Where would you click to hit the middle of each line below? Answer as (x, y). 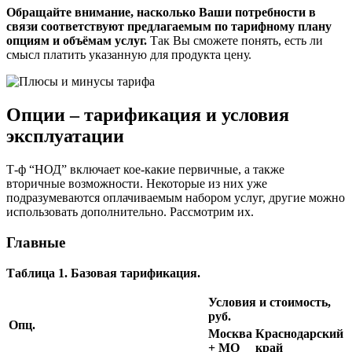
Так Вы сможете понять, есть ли (235, 41)
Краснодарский (299, 333)
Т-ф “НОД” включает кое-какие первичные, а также (145, 170)
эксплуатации (65, 136)
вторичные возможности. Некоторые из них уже (137, 184)
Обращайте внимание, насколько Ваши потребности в (161, 13)
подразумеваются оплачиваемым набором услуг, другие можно (176, 198)
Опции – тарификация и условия (148, 115)
